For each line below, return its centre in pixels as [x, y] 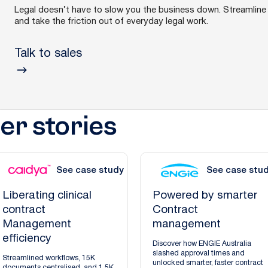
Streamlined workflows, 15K [49, 258]
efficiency [27, 238]
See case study [90, 170]
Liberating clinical [47, 195]
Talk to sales [48, 54]
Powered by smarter [205, 195]
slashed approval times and [199, 253]
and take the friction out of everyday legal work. [111, 22]
